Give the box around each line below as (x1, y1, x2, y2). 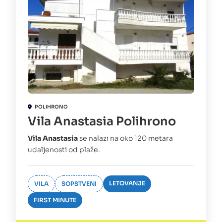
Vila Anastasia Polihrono (28, 114, 176, 129)
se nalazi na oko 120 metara (79, 134, 173, 143)
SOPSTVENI (61, 180, 97, 188)
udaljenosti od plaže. (28, 145, 100, 155)
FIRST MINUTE (34, 196, 76, 204)
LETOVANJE (109, 179, 145, 187)
